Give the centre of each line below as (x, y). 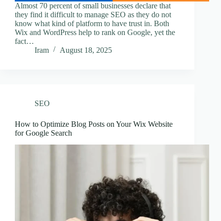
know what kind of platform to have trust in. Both (92, 23)
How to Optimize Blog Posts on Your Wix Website (94, 124)
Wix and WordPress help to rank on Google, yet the (95, 32)
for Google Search (43, 133)
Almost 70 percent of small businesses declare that (93, 5)
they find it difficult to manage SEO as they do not (93, 14)
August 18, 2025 (86, 50)
